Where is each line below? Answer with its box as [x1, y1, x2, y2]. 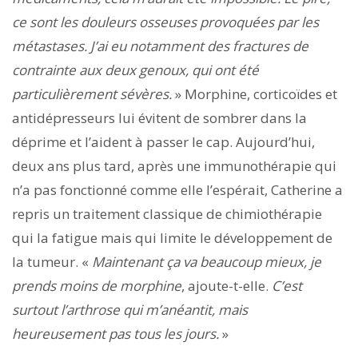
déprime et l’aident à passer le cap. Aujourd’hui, [12, 132, 315, 151]
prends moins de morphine [12, 276, 181, 295]
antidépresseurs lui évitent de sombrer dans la [12, 108, 307, 127]
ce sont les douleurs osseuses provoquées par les [12, 12, 319, 31]
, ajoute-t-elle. [181, 276, 272, 295]
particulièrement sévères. [12, 84, 175, 103]
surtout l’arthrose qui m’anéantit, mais [12, 300, 248, 319]
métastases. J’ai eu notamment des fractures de [12, 36, 308, 55]
